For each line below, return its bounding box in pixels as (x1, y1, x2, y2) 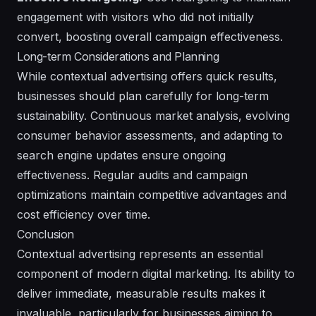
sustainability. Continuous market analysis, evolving (17, 108, 290, 123)
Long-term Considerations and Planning (17, 49, 219, 63)
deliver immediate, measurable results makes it (17, 286, 265, 300)
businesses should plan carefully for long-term (17, 88, 269, 103)
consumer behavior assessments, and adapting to (17, 128, 283, 142)
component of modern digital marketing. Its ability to (17, 266, 295, 281)
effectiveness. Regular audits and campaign (17, 167, 248, 182)
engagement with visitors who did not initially (17, 9, 254, 24)
